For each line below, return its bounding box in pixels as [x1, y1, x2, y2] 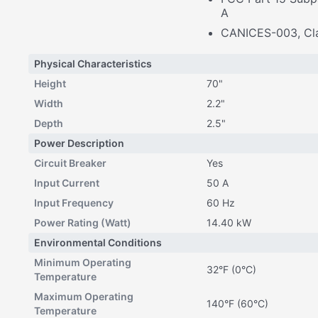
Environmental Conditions [34, 236, 162, 248]
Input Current [34, 177, 99, 189]
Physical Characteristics [34, 57, 152, 70]
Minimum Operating [34, 256, 131, 268]
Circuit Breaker [34, 157, 106, 169]
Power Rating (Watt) [34, 216, 131, 229]
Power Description [34, 137, 124, 149]
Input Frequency [34, 197, 114, 209]
